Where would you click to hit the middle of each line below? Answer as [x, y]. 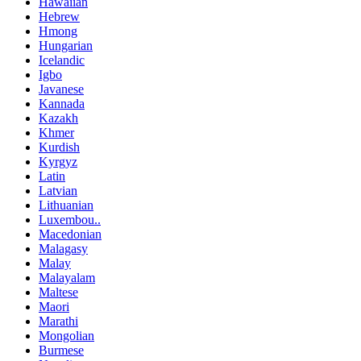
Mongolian [66, 336]
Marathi [58, 322]
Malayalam [67, 278]
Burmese [61, 351]
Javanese [61, 89]
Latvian [58, 191]
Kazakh [58, 118]
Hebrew [59, 17]
